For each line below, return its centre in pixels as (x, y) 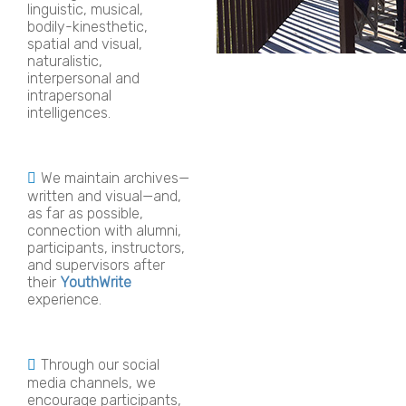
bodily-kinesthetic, (87, 26)
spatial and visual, (85, 43)
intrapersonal (69, 95)
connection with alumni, (104, 230)
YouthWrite (96, 282)
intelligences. (72, 112)
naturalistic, (65, 61)
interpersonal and (83, 78)
